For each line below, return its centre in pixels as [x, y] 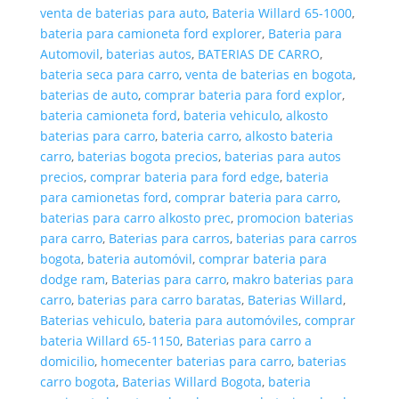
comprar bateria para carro [256, 197]
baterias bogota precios [147, 156]
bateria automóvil [139, 259]
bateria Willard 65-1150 [110, 341]
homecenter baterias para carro [195, 361]
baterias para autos [282, 156]
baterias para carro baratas [159, 300]
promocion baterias [295, 218]
